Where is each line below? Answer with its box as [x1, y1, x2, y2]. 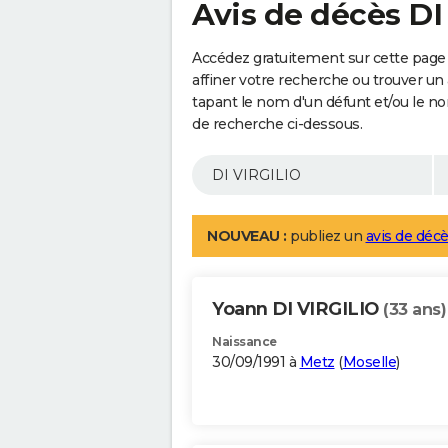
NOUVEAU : [207, 227, 287, 246]
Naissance [212, 334, 277, 350]
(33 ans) [383, 300, 446, 320]
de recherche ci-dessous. [192, 115, 362, 134]
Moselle [342, 353, 396, 372]
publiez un [286, 227, 366, 246]
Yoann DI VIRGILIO [212, 298, 383, 321]
